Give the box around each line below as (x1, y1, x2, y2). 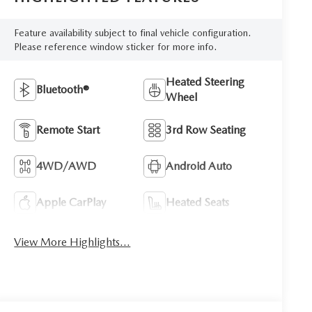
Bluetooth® (36, 82, 90, 96)
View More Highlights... (14, 235, 131, 249)
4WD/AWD (36, 159, 97, 173)
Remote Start (36, 123, 100, 136)
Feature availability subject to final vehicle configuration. (14, 26, 251, 38)
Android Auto (166, 159, 233, 173)
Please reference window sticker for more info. (14, 40, 217, 52)
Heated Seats (166, 195, 230, 209)
